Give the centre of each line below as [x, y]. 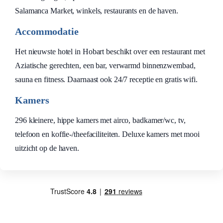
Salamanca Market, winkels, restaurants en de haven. [97, 11]
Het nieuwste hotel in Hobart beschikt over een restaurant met [110, 52]
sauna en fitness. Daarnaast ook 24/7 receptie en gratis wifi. [106, 79]
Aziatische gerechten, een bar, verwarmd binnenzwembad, [105, 65]
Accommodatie [47, 31]
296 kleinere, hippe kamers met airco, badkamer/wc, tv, [100, 120]
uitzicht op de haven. [47, 148]
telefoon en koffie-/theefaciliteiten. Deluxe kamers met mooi [107, 134]
